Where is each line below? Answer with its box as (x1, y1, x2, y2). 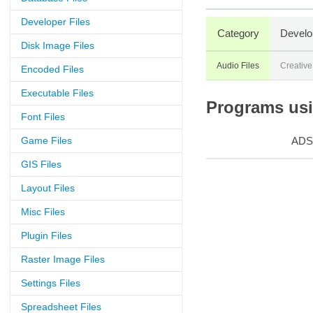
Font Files (21, 111, 65, 122)
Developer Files (21, 16, 90, 27)
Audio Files (217, 61, 259, 71)
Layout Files (21, 182, 75, 194)
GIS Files (21, 159, 61, 170)
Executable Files (21, 87, 94, 99)
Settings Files (21, 277, 80, 289)
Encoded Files (21, 64, 84, 75)
